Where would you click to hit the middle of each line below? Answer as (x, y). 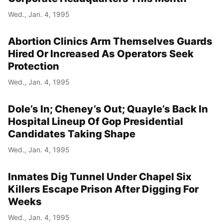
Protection (34, 66)
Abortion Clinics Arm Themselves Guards (110, 42)
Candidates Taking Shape (72, 134)
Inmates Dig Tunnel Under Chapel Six (100, 177)
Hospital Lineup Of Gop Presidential (96, 122)
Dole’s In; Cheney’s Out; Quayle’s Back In (108, 109)
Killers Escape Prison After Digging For (103, 189)
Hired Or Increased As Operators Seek (101, 54)
